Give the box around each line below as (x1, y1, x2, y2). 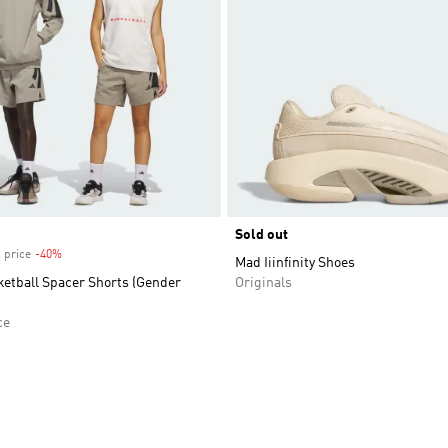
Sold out (235, 228, 288, 242)
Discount (61, 249, 109, 261)
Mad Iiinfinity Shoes (235, 256, 355, 270)
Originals (235, 276, 292, 290)
